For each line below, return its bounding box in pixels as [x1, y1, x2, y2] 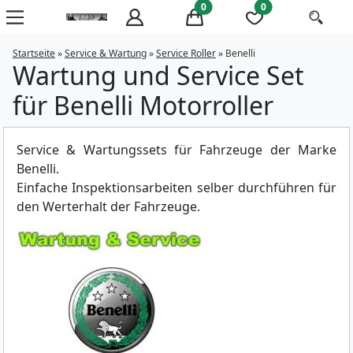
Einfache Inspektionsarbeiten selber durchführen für [17, 178, 336, 196]
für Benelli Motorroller [13, 87, 273, 122]
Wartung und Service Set [13, 58, 304, 92]
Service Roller [156, 46, 216, 60]
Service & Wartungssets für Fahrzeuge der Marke [17, 140, 336, 158]
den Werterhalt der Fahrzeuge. [17, 197, 200, 215]
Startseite [13, 46, 55, 60]
